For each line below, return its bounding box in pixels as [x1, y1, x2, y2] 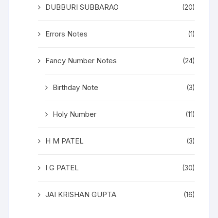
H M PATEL [45, 136, 84, 145]
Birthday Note [53, 82, 99, 92]
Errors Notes [45, 29, 88, 38]
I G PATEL [45, 163, 79, 172]
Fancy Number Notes [45, 55, 117, 65]
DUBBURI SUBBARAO [45, 2, 119, 12]
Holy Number [53, 109, 97, 119]
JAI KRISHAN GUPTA [45, 189, 117, 199]
